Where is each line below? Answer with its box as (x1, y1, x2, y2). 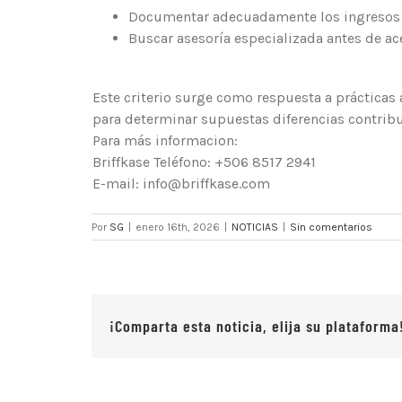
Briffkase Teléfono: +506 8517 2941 (92, 153, 316, 171)
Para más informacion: (92, 132, 238, 150)
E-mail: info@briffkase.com (92, 175, 270, 193)
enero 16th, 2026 (135, 221, 220, 234)
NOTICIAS (232, 221, 278, 234)
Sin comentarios (290, 221, 372, 234)
